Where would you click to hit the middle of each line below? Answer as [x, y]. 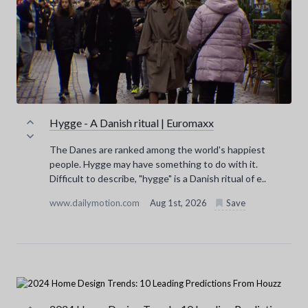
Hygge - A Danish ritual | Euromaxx [132, 123]
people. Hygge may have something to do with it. [154, 164]
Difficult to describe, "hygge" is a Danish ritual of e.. [158, 179]
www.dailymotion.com [96, 203]
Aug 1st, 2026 [179, 203]
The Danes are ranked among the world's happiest [157, 150]
